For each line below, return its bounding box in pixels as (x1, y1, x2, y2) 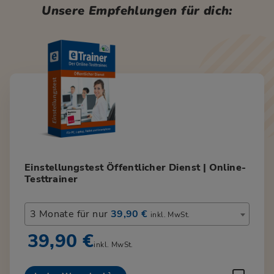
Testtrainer (24, 172, 78, 186)
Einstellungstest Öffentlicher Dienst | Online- (24, 160, 246, 174)
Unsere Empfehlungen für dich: (42, 2, 232, 19)
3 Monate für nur (30, 207, 111, 221)
